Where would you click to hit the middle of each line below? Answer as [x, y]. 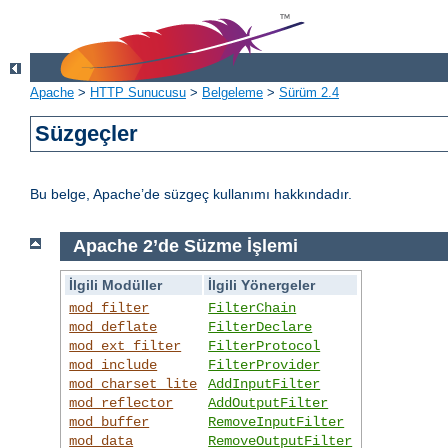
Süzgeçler [87, 134]
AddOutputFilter [268, 402]
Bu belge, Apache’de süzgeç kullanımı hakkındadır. [191, 194]
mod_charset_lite [133, 383]
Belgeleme [232, 93]
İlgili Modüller [116, 284]
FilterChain [252, 307]
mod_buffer [109, 421]
